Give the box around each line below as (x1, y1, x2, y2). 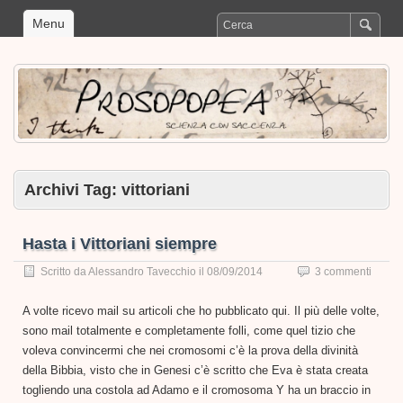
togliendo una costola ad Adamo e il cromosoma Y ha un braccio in (22, 382, 371, 397)
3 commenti (315, 264, 372, 278)
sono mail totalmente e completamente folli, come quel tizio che (22, 323, 355, 337)
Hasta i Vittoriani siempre (22, 234, 217, 253)
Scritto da (40, 264, 88, 278)
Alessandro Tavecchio (88, 264, 196, 278)
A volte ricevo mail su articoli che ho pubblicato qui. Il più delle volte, (22, 303, 380, 318)
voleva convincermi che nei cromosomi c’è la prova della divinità (22, 343, 358, 357)
